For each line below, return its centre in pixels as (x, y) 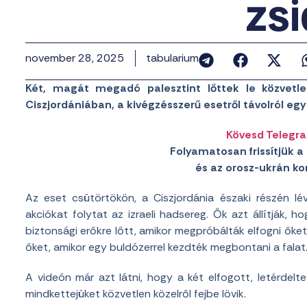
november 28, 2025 (75, 58)
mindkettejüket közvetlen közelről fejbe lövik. (136, 293)
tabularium (172, 58)
